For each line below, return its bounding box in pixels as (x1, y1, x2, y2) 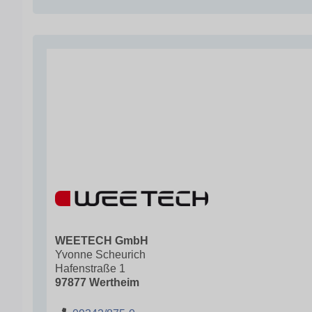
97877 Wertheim (55, 276, 139, 288)
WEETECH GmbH (55, 235, 148, 247)
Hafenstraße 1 (55, 263, 125, 274)
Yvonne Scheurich (55, 249, 146, 260)
